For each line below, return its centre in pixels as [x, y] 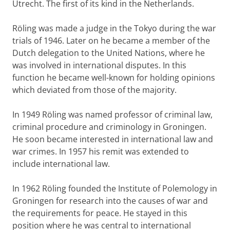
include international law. [61, 164]
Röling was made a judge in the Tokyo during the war [114, 28]
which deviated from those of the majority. [94, 90]
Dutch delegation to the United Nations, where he [109, 53]
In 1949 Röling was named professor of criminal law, [112, 114]
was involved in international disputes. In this [99, 65]
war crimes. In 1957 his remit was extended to [101, 151]
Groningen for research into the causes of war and [110, 201]
